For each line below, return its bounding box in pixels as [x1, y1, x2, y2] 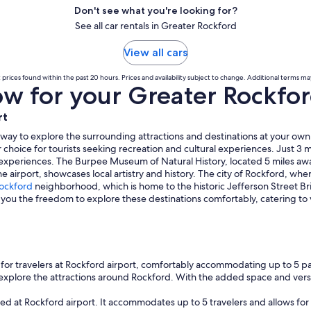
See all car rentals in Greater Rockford [74, 19, 237, 33]
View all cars [124, 46, 187, 60]
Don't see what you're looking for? [74, 4, 237, 17]
